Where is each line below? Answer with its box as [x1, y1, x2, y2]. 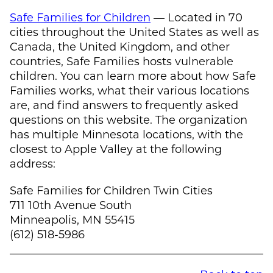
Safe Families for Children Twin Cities [10, 182, 213, 197]
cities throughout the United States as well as [10, 24, 259, 39]
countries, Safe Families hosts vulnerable [10, 53, 233, 68]
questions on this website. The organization [10, 112, 247, 127]
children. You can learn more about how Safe [10, 68, 256, 83]
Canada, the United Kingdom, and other [10, 38, 230, 54]
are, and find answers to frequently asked [10, 97, 238, 112]
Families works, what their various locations [10, 82, 249, 97]
